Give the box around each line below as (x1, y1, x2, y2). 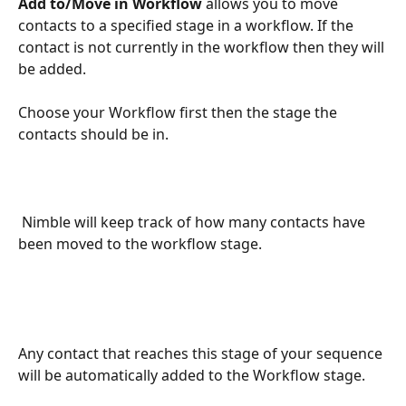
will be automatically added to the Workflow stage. (18, 365, 365, 386)
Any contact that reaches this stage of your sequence (18, 343, 386, 364)
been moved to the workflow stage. (18, 234, 262, 254)
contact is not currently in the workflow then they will (18, 36, 388, 57)
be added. (18, 58, 86, 79)
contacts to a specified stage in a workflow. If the (18, 14, 357, 35)
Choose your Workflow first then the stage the (18, 102, 341, 123)
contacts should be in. (18, 124, 169, 145)
